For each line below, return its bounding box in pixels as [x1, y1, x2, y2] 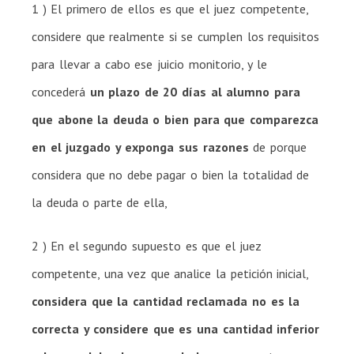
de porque [248, 138, 307, 155]
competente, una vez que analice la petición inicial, [32, 265, 309, 281]
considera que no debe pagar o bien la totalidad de [32, 166, 310, 183]
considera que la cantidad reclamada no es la [32, 292, 300, 309]
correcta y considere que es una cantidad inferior [32, 320, 320, 337]
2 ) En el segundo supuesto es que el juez [32, 237, 262, 254]
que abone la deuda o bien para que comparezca [32, 111, 318, 127]
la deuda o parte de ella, [32, 194, 168, 210]
